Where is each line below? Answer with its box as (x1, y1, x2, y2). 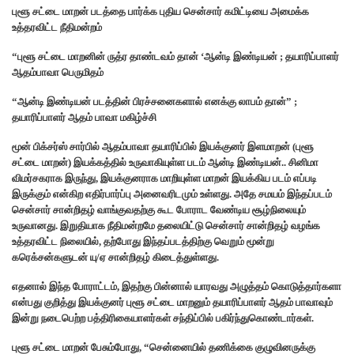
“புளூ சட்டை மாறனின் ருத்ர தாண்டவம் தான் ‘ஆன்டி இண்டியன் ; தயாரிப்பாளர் (12, 51, 339, 63)
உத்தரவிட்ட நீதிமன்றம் (12, 21, 102, 34)
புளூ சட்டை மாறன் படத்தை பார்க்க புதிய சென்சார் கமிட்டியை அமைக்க (12, 6, 309, 18)
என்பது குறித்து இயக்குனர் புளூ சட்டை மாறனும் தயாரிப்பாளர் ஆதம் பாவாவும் (12, 296, 333, 309)
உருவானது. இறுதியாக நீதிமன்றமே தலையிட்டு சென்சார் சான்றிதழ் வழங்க (12, 220, 320, 232)
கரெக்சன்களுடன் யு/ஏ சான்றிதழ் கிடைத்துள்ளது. (12, 251, 219, 264)
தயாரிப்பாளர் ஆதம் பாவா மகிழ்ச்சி (12, 111, 156, 124)
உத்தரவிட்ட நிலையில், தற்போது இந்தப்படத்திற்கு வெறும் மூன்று (12, 235, 274, 248)
